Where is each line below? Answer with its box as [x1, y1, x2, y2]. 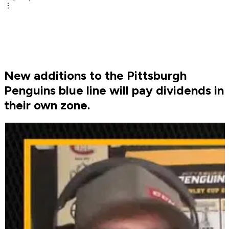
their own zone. [4, 98, 90, 113]
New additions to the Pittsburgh [4, 68, 187, 83]
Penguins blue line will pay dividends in [4, 83, 224, 98]
